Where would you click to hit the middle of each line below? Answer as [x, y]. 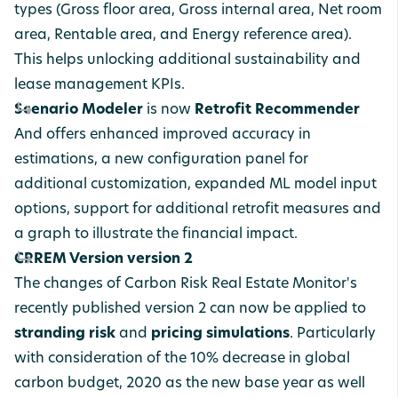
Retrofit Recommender [277, 110]
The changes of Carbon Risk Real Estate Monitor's [186, 284]
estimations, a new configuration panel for [161, 160]
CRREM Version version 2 [103, 259]
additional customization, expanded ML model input [195, 185]
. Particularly [333, 334]
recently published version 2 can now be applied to [190, 309]
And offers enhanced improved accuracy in [163, 135]
